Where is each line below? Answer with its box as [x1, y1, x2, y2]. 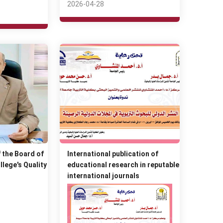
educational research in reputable [67, 161, 180, 169]
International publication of [67, 150, 159, 158]
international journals [67, 172, 140, 180]
